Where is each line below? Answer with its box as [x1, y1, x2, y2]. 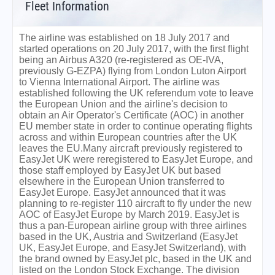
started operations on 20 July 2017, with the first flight [19, 43, 249, 54]
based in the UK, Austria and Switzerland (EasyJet [19, 231, 238, 242]
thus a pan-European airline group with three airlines [19, 220, 247, 231]
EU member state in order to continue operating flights [19, 120, 252, 131]
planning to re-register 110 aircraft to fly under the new [19, 198, 252, 209]
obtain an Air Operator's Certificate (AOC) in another [19, 109, 244, 120]
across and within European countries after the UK [19, 131, 237, 142]
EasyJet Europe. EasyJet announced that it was [19, 187, 226, 198]
